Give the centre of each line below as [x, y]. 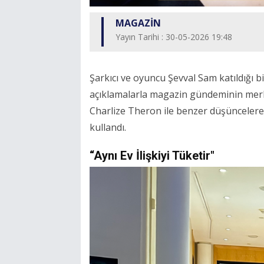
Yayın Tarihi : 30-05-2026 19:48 [174, 37]
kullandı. [108, 128]
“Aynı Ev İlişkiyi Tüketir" [152, 156]
